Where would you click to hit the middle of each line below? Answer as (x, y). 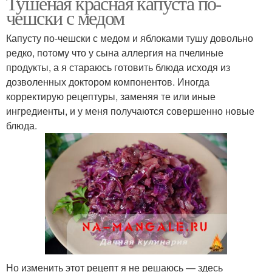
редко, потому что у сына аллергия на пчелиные (115, 53)
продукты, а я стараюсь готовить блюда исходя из (118, 67)
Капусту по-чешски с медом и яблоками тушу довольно (130, 38)
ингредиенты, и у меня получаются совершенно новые (130, 111)
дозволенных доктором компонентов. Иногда (108, 82)
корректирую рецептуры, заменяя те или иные (111, 97)
